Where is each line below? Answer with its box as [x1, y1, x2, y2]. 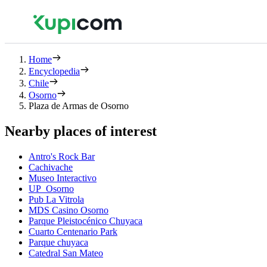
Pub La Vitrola [29, 194, 84, 204]
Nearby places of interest [5, 123, 157, 139]
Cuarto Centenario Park [29, 226, 117, 237]
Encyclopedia [29, 66, 80, 76]
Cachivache [29, 162, 73, 172]
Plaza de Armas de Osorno [29, 101, 129, 111]
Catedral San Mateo [29, 247, 103, 258]
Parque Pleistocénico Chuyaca [29, 215, 142, 226]
